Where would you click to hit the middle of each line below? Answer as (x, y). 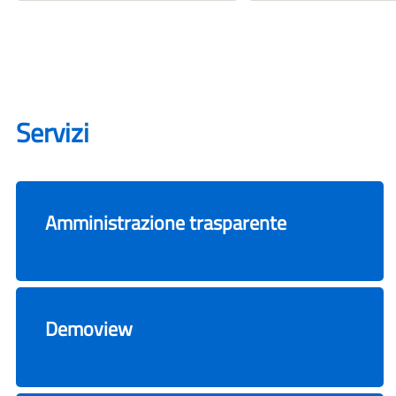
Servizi (53, 133)
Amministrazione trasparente (166, 223)
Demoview (89, 329)
